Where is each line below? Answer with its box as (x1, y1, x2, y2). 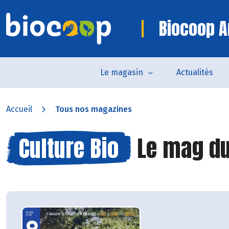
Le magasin (100, 67, 143, 77)
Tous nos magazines (55, 104, 132, 114)
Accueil (6, 104, 32, 114)
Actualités (176, 67, 213, 77)
